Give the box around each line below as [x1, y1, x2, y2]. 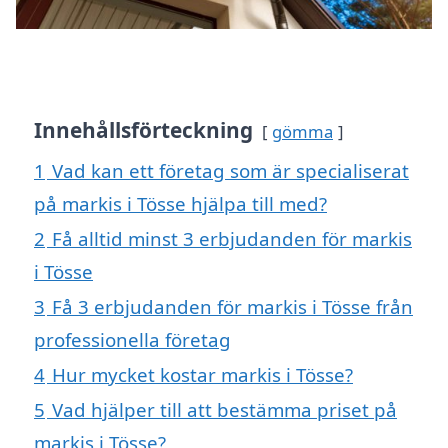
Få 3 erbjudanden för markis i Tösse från [52, 294, 413, 320]
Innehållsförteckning [34, 116, 253, 145]
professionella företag [34, 327, 231, 353]
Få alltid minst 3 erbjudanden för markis [52, 226, 412, 252]
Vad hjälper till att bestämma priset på [52, 397, 397, 423]
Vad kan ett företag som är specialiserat [52, 158, 409, 184]
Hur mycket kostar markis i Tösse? [52, 362, 353, 388]
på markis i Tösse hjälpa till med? [34, 191, 327, 217]
